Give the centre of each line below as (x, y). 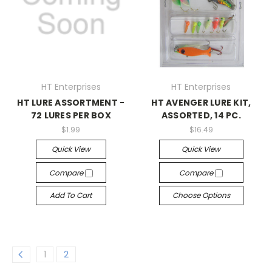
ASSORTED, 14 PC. (201, 115)
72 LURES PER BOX (71, 115)
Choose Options (201, 195)
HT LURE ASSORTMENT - (71, 102)
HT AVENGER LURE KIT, (201, 102)
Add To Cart (71, 195)
